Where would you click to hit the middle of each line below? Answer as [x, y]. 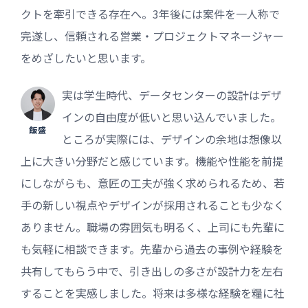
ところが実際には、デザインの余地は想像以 [172, 139]
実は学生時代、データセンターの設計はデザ [172, 95]
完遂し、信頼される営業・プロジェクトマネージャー [152, 35]
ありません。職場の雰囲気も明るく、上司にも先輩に [153, 227]
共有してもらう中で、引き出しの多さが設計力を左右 [152, 271]
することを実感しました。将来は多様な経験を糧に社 [153, 293]
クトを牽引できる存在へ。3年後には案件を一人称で [150, 13]
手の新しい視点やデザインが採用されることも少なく [153, 205]
